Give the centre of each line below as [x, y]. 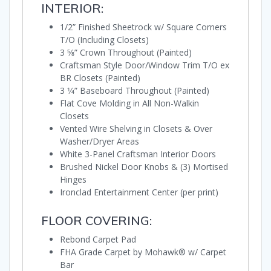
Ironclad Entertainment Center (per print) [139, 192]
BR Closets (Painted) [100, 78]
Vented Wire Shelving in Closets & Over [136, 129]
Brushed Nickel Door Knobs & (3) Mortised [144, 167]
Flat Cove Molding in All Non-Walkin [129, 103]
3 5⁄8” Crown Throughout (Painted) [126, 53]
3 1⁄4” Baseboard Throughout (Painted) [135, 91]
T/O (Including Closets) [104, 40]
